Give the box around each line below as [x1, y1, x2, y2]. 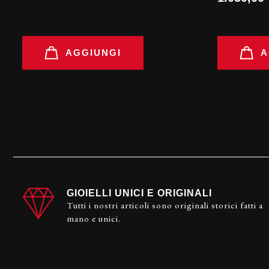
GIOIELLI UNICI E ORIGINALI [67, 187, 212, 198]
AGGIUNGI [65, 47, 121, 58]
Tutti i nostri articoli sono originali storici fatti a [67, 199, 263, 211]
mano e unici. [67, 212, 121, 224]
